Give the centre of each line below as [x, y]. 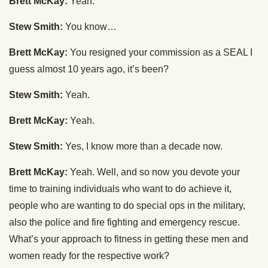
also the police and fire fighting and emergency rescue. [124, 223]
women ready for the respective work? [89, 256]
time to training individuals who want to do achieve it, [120, 189]
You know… [90, 27]
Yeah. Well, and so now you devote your [154, 172]
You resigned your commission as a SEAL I [160, 53]
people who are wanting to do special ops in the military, [127, 206]
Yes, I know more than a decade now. [143, 147]
